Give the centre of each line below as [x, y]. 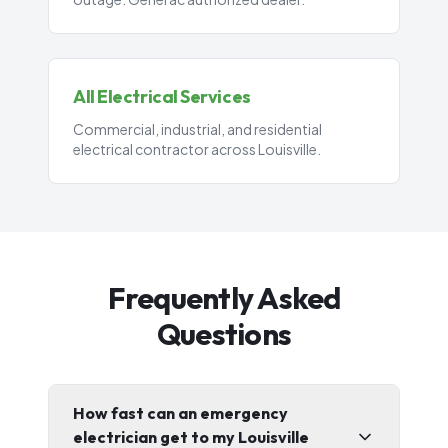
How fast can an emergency [180, 413]
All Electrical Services [162, 96]
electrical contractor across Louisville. [197, 149]
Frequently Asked [224, 298]
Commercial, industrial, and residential [197, 129]
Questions [224, 334]
